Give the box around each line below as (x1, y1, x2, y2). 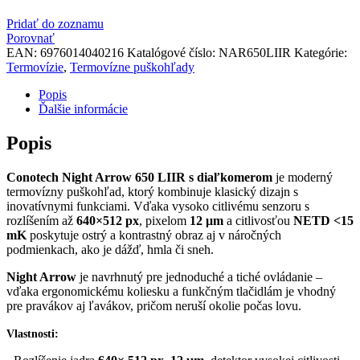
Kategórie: (294, 45, 347, 59)
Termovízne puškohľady (70, 59, 194, 74)
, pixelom (139, 213, 190, 227)
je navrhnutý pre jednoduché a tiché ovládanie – (76, 269, 322, 284)
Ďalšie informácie (39, 101, 128, 116)
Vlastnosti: (6, 326, 59, 340)
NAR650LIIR (219, 45, 291, 59)
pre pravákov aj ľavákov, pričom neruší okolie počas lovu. (6, 298, 301, 313)
